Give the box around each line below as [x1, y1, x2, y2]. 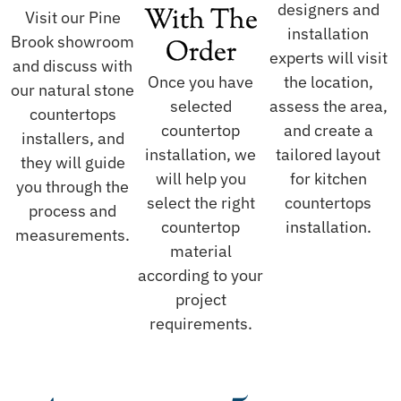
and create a [283, 120, 373, 141]
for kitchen [289, 168, 367, 190]
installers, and [21, 128, 124, 149]
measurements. [15, 225, 131, 246]
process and [29, 200, 117, 222]
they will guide [20, 152, 125, 174]
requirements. [149, 313, 252, 335]
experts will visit [269, 47, 388, 69]
